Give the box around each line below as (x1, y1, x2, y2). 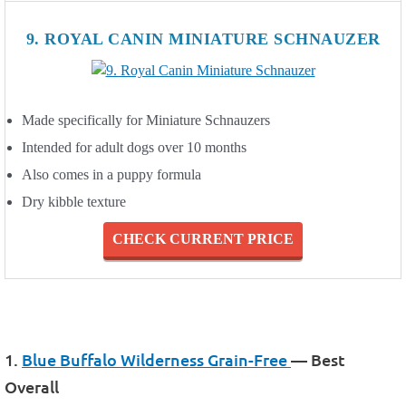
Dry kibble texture (22, 193, 126, 209)
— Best (291, 349, 345, 371)
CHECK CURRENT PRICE (112, 230, 294, 246)
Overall (5, 376, 59, 398)
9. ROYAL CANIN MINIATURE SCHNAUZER (25, 29, 381, 48)
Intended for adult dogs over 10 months (22, 139, 246, 155)
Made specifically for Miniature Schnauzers (22, 111, 270, 128)
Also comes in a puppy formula (22, 166, 201, 182)
